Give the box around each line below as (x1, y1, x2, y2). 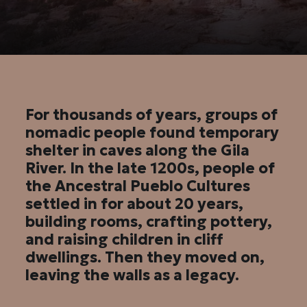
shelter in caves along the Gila (25, 141, 250, 160)
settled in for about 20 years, (25, 195, 244, 214)
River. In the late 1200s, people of (25, 159, 275, 178)
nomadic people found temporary (25, 123, 280, 143)
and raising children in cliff (25, 230, 223, 249)
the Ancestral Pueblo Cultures (25, 177, 251, 196)
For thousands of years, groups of (25, 106, 278, 125)
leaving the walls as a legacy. (25, 266, 240, 285)
